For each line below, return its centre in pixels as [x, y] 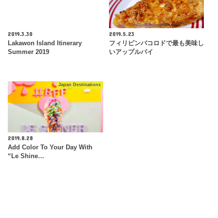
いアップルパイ [131, 52]
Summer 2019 [29, 52]
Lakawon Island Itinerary [45, 44]
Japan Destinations [80, 85]
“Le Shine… [26, 156]
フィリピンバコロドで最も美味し [156, 44]
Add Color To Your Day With [50, 148]
